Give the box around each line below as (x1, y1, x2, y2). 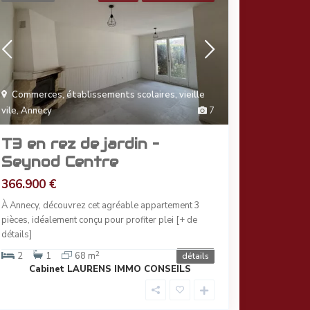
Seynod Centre (1, 153, 118, 172)
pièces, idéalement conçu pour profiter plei (1, 214, 176, 227)
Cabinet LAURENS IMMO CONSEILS (29, 263, 191, 276)
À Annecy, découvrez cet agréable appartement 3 (1, 199, 200, 212)
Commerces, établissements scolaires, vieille (12, 89, 205, 102)
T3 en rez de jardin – (1, 135, 159, 154)
